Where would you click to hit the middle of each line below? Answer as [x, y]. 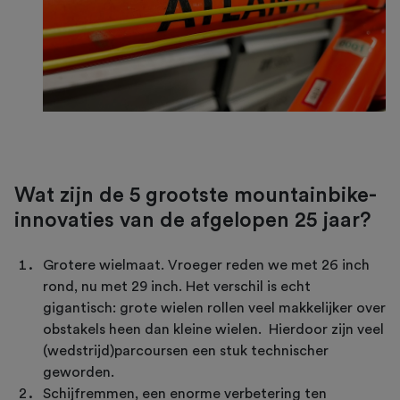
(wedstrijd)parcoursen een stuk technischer [186, 351]
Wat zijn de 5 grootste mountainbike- [196, 196]
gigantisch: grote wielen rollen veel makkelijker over [214, 308]
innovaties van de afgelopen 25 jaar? [193, 221]
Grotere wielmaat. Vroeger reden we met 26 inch [206, 266]
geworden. [79, 373]
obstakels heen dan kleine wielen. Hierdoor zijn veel [213, 330]
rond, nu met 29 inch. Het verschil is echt [177, 287]
